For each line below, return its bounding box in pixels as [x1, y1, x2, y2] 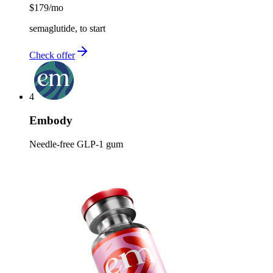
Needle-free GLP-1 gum [29, 138, 123, 149]
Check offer [29, 50, 75, 61]
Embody [29, 114, 73, 127]
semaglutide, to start [29, 23, 105, 34]
